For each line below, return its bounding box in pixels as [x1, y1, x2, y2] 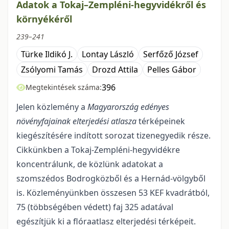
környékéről [16, 13, 72, 25]
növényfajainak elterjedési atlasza [16, 116, 139, 127]
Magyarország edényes [87, 101, 169, 112]
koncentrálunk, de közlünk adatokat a [16, 158, 163, 170]
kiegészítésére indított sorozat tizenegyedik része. [16, 130, 211, 141]
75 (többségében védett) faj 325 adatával [16, 201, 173, 213]
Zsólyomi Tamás [21, 64, 83, 75]
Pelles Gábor [147, 64, 196, 75]
